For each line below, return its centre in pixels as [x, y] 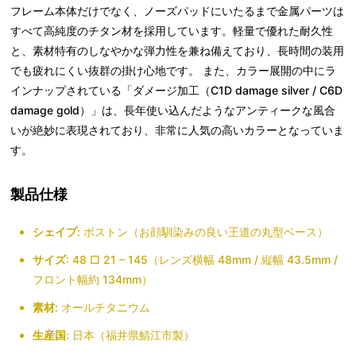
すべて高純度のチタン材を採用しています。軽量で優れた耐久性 [172, 30]
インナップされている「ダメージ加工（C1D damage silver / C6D [177, 90]
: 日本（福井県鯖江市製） [131, 335]
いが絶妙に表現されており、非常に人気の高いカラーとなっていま [178, 130]
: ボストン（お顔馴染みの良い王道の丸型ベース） [203, 231]
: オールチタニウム [103, 307]
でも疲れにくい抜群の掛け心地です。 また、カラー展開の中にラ [174, 70]
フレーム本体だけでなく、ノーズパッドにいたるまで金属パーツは [178, 10]
